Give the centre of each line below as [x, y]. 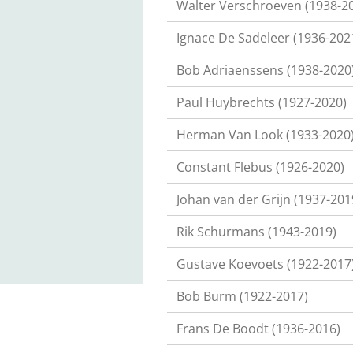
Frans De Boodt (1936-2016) [258, 329]
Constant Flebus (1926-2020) [260, 167]
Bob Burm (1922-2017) [242, 296]
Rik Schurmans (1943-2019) [256, 232]
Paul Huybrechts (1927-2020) [262, 102]
